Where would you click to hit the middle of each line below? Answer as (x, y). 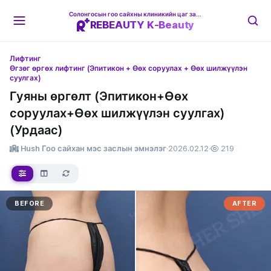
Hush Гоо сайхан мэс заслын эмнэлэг (93, 149)
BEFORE (29, 204)
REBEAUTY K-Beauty (142, 24)
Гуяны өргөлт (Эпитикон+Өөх (99, 96)
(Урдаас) (36, 130)
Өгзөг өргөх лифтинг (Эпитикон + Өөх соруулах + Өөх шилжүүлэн (129, 68)
